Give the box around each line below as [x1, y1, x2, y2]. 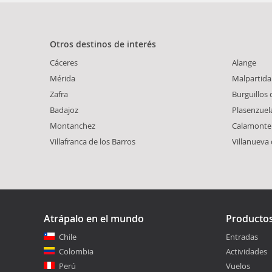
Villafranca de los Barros [50, 135, 135, 147]
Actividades [226, 245, 267, 257]
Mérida [50, 72, 75, 84]
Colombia [59, 245, 93, 257]
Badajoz [50, 104, 78, 115]
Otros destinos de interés [50, 38, 156, 50]
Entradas [226, 231, 258, 242]
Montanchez [50, 120, 95, 131]
